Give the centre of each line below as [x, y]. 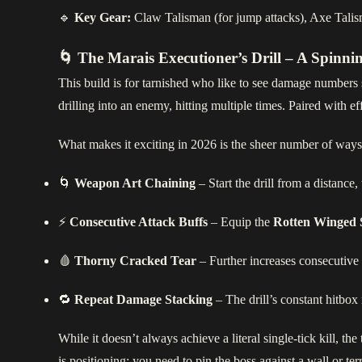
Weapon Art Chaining [135, 183]
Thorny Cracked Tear [135, 261]
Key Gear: [103, 18]
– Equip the [240, 222]
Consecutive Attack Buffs [139, 222]
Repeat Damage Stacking [143, 300]
